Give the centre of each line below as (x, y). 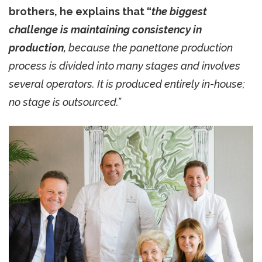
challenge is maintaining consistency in (105, 29)
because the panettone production (149, 47)
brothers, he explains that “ (80, 11)
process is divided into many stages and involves (125, 65)
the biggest (179, 11)
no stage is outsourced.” (65, 102)
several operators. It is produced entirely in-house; (127, 84)
